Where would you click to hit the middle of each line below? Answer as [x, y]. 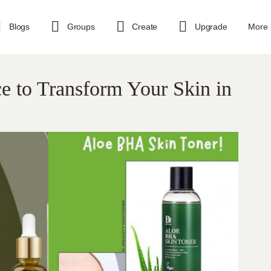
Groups [81, 27]
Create [145, 27]
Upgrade [211, 27]
